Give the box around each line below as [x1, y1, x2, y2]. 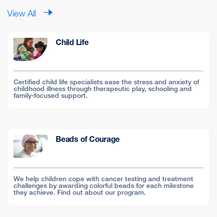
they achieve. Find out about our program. [14, 188, 146, 197]
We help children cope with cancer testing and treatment [14, 174, 193, 183]
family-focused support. [14, 91, 88, 100]
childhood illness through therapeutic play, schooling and [14, 84, 192, 93]
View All [7, 8, 36, 19]
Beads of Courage [56, 134, 120, 144]
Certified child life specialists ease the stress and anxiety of [14, 77, 199, 86]
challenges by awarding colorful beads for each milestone [14, 181, 194, 190]
